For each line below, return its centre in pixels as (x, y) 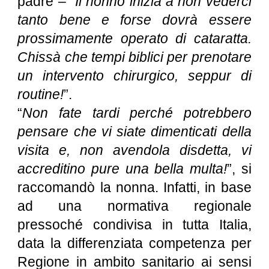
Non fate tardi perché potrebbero (137, 113)
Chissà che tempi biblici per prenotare (134, 57)
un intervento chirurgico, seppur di (134, 76)
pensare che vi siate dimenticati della (134, 131)
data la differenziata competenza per (134, 243)
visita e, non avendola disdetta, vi (134, 150)
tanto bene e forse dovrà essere (134, 20)
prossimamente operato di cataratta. (134, 38)
